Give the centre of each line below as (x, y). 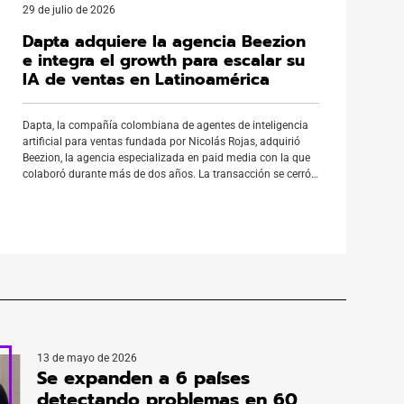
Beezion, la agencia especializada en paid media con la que (166, 158)
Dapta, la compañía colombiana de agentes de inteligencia (165, 125)
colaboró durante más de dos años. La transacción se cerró (166, 174)
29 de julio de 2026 (69, 10)
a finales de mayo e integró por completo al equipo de (153, 190)
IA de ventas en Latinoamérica (146, 79)
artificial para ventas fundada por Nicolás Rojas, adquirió (161, 142)
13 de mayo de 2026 (87, 358)
